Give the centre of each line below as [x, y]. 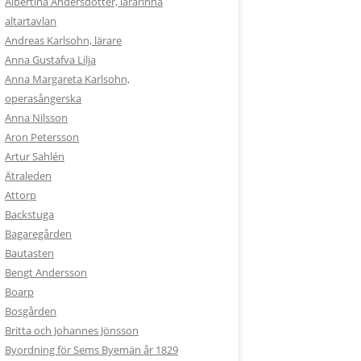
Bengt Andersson [46, 272]
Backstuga [29, 214]
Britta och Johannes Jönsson [72, 330]
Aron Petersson [42, 137]
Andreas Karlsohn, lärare [63, 40]
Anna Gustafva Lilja [50, 60]
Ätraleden [28, 176]
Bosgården [31, 311]
